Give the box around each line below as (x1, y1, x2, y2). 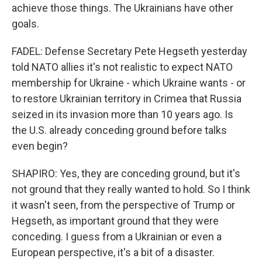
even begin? (12, 140, 68, 153)
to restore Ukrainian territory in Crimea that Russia (12, 92, 242, 105)
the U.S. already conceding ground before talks (12, 124, 227, 137)
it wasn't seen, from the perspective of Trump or (12, 199, 235, 212)
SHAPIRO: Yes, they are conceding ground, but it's (12, 167, 240, 180)
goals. (12, 18, 39, 30)
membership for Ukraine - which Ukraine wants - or (12, 77, 246, 89)
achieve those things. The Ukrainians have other (12, 2, 233, 15)
